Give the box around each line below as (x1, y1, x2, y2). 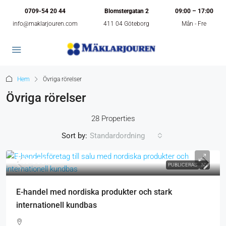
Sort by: (61, 131, 87, 140)
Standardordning (89, 131, 145, 140)
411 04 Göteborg (103, 20, 149, 27)
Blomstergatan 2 (104, 8, 149, 15)
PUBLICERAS (168, 162, 197, 167)
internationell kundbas (16, 200, 97, 210)
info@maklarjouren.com (13, 20, 78, 27)
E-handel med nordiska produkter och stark (16, 187, 172, 197)
